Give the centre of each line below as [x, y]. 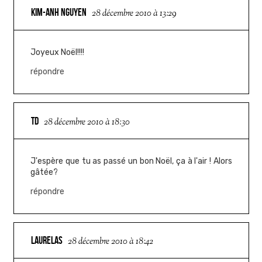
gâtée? [44, 172]
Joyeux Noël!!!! [58, 52]
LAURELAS [47, 241]
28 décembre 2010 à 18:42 [111, 242]
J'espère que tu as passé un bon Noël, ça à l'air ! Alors [131, 161]
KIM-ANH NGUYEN [59, 12]
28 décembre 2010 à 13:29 [135, 13]
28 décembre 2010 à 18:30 [87, 122]
